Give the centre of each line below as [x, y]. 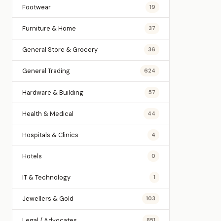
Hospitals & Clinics [50, 135]
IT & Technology [46, 178]
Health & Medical [48, 113]
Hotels [32, 156]
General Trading [46, 71]
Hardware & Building [53, 92]
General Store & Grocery [60, 50]
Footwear [37, 7]
